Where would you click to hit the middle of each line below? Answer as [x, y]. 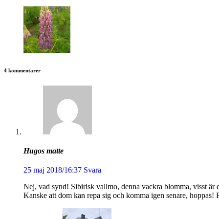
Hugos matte [44, 151]
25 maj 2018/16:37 [53, 170]
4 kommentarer [22, 70]
